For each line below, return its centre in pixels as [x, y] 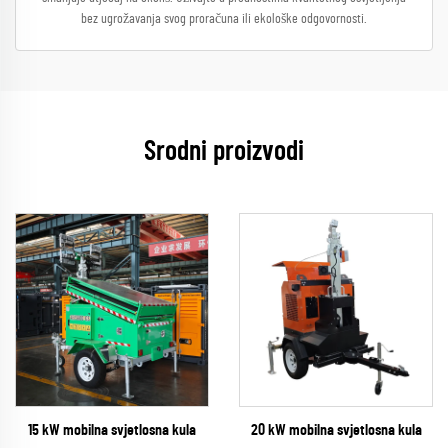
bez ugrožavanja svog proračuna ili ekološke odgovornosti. [224, 19]
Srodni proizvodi [224, 152]
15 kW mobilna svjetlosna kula [112, 430]
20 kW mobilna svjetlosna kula [336, 430]
